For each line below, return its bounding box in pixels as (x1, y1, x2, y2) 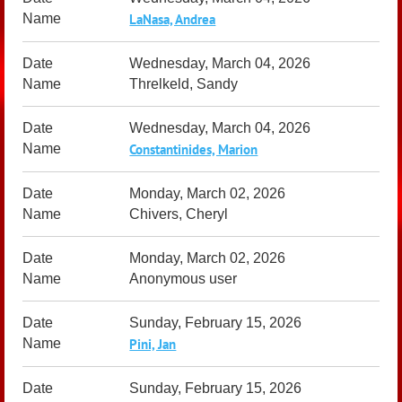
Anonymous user (129, 271, 238, 286)
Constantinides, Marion (129, 141, 258, 158)
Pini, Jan (129, 336, 177, 353)
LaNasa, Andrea (129, 11, 216, 28)
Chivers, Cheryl (129, 206, 229, 222)
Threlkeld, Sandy (129, 76, 239, 92)
